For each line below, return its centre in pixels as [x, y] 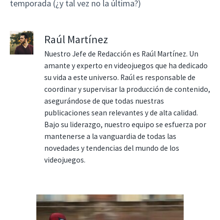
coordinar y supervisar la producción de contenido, [127, 89]
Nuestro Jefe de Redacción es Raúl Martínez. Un [121, 54]
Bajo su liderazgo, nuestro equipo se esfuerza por [125, 124]
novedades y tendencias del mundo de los [112, 148]
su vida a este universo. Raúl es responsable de [120, 77]
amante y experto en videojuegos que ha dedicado [126, 65]
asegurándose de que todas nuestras [104, 101]
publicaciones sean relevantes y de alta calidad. [121, 112]
